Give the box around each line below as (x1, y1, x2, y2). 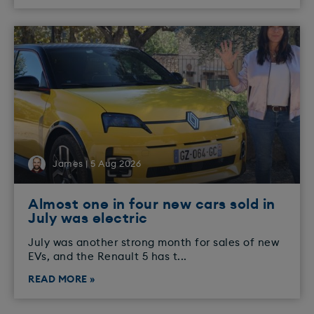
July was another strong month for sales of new (28, 238, 279, 249)
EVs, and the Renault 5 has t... (28, 252, 187, 263)
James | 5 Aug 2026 (53, 160, 141, 170)
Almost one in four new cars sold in (28, 198, 275, 212)
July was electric (28, 212, 148, 226)
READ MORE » (28, 275, 95, 285)
